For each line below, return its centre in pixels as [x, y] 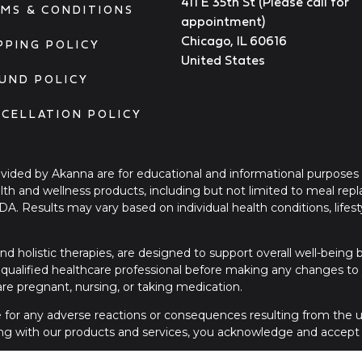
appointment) [223, 21]
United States [223, 60]
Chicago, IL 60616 [234, 41]
